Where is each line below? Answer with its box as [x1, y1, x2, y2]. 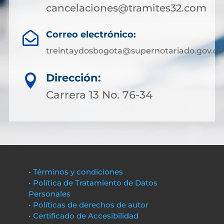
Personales [28, 189, 70, 198]
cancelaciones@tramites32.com [45, 2, 206, 14]
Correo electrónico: [45, 29, 136, 40]
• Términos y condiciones [28, 167, 123, 176]
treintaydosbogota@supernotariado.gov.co [45, 46, 222, 55]
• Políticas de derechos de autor [28, 200, 148, 209]
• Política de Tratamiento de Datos [28, 178, 157, 187]
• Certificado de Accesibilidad [28, 211, 138, 220]
